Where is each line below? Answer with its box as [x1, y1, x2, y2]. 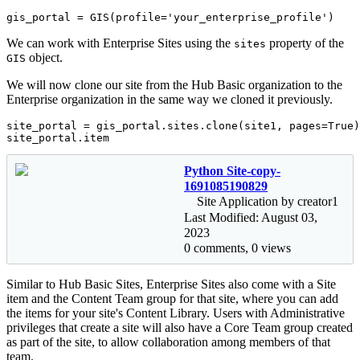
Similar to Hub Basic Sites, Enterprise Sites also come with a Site [6, 276, 336, 291]
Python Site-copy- [184, 164, 280, 178]
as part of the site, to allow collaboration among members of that [6, 334, 330, 349]
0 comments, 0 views [184, 240, 291, 255]
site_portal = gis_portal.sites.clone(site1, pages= [6, 120, 328, 133]
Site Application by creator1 [197, 194, 338, 209]
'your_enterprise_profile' [167, 11, 328, 24]
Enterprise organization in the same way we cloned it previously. [6, 92, 333, 107]
